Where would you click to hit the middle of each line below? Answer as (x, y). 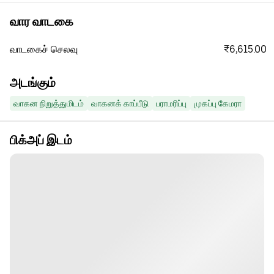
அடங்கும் (33, 83)
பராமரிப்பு (171, 103)
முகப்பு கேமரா (218, 103)
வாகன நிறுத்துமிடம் (49, 103)
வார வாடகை (42, 21)
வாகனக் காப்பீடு (120, 103)
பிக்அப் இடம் (41, 140)
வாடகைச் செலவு (44, 49)
